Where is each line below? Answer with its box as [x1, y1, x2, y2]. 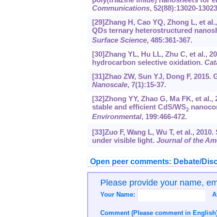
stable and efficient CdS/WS [92, 103, 186, 111]
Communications [92, 4, 150, 13]
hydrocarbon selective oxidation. [92, 58, 204, 67]
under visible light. [92, 136, 156, 145]
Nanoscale [92, 80, 127, 89]
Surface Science [92, 36, 147, 45]
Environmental [92, 112, 141, 121]
